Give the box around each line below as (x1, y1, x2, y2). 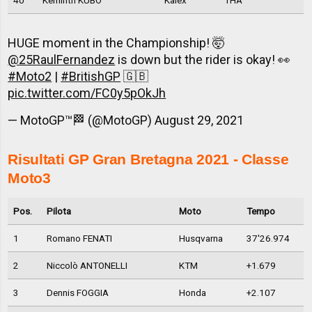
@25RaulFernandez (8, 52, 116, 68)
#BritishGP (61, 69, 121, 84)
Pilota (46, 205, 71, 217)
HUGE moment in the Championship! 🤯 (8, 36, 226, 51)
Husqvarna (178, 233, 223, 244)
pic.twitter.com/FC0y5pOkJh (8, 86, 166, 101)
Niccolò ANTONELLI (46, 260, 127, 272)
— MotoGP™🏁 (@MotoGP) (8, 113, 155, 128)
